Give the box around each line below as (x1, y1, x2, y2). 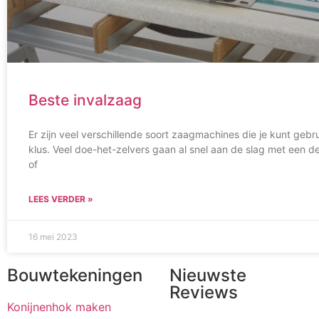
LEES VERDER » (28, 194, 93, 204)
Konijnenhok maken (7, 300, 111, 314)
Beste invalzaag (28, 91, 142, 109)
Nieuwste (169, 265, 246, 286)
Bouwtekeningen (7, 265, 142, 286)
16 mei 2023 (28, 231, 78, 242)
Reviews (169, 282, 238, 303)
